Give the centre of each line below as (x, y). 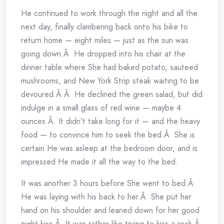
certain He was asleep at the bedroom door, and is (109, 148)
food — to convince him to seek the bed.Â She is (108, 135)
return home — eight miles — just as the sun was (105, 40)
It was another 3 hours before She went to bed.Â (108, 183)
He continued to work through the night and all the (109, 13)
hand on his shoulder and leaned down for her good (110, 210)
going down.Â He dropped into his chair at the (103, 54)
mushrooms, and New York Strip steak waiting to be (110, 81)
